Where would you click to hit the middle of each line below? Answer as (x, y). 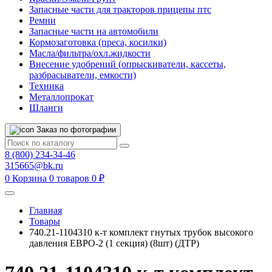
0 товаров (69, 178)
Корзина (29, 178)
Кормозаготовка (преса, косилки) (98, 42)
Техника (46, 86)
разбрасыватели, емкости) (83, 75)
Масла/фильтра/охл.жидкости (90, 53)
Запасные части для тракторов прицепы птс (120, 9)
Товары (45, 221)
